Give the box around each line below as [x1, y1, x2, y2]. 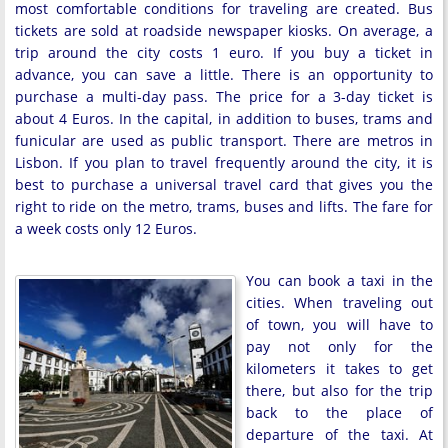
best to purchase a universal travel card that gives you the [15, 174, 433, 194]
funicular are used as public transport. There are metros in [15, 130, 433, 150]
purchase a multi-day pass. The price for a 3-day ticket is [15, 86, 433, 106]
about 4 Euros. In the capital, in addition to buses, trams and [15, 108, 433, 128]
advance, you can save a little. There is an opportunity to [15, 64, 433, 84]
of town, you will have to [246, 314, 433, 334]
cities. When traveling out [246, 292, 433, 312]
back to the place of [246, 402, 433, 422]
